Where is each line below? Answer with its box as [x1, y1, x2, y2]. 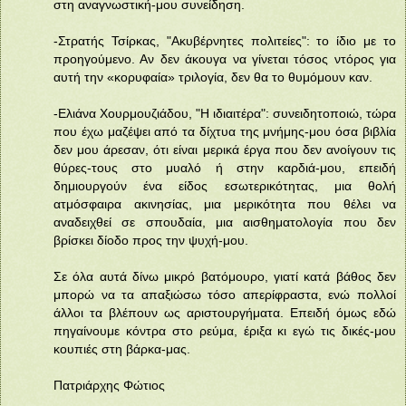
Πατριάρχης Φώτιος [53, 378, 165, 393]
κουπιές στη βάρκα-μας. [53, 342, 190, 357]
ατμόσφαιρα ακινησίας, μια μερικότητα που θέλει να [53, 197, 396, 212]
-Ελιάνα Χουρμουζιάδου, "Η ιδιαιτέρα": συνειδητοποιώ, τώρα [53, 106, 396, 121]
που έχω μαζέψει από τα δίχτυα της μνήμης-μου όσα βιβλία [53, 124, 396, 140]
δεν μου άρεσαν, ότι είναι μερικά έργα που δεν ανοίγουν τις [53, 142, 396, 158]
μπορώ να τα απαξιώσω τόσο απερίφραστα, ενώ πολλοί [53, 287, 396, 303]
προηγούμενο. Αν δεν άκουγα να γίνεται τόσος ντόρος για [53, 52, 396, 67]
